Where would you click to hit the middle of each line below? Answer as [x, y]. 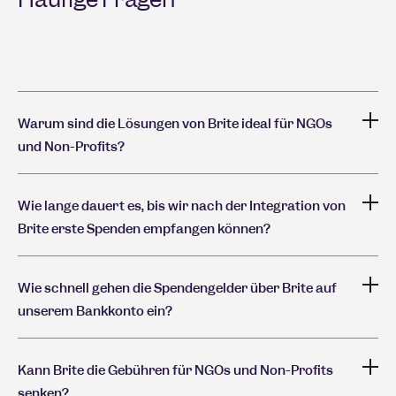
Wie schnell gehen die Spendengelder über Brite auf [177, 288]
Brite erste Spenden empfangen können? [144, 228]
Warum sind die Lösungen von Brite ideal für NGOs [175, 123]
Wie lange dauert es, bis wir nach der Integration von [182, 206]
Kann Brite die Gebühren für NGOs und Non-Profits [175, 370]
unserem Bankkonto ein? [95, 311]
